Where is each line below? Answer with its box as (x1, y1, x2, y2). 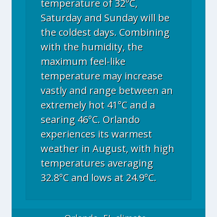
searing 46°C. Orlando (41, 113, 140, 126)
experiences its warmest (41, 127, 152, 140)
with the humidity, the (41, 40, 143, 53)
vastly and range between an (41, 84, 173, 97)
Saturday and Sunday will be (41, 11, 170, 24)
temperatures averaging (41, 156, 153, 170)
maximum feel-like (41, 55, 125, 68)
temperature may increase (41, 69, 163, 82)
